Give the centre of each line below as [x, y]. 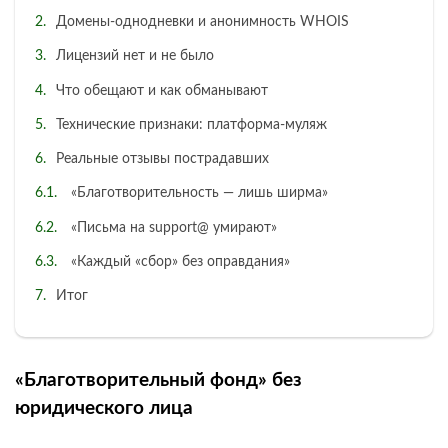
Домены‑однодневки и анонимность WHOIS [202, 22]
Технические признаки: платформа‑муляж [191, 124]
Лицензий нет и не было [135, 56]
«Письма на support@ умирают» [174, 227]
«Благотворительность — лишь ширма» [199, 193]
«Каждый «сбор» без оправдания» [180, 261]
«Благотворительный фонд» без [158, 381]
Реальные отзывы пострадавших [162, 159]
